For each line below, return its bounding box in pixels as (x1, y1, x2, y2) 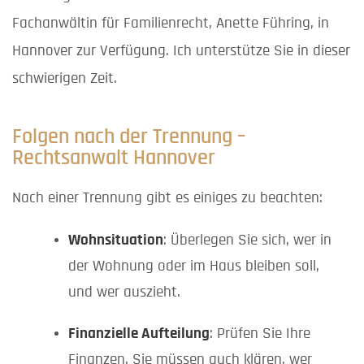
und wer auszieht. (67, 284, 180, 301)
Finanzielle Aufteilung (67, 326, 210, 342)
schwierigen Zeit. (12, 70, 117, 86)
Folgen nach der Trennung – (12, 126, 245, 148)
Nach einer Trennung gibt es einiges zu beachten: (12, 190, 323, 206)
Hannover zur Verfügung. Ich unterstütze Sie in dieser (12, 42, 350, 58)
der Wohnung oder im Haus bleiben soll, (67, 258, 319, 275)
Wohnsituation (67, 232, 163, 249)
